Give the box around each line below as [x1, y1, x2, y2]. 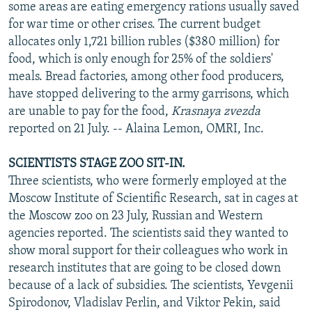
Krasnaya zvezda [171, 104, 260, 118]
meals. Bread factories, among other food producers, [8, 70, 284, 84]
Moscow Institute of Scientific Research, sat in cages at [8, 192, 298, 205]
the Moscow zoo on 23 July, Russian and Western [8, 209, 263, 223]
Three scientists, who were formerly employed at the [8, 174, 287, 188]
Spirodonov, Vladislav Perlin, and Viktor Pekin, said [8, 296, 281, 310]
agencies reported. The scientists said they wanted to [8, 226, 288, 240]
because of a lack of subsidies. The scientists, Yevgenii [8, 279, 293, 292]
